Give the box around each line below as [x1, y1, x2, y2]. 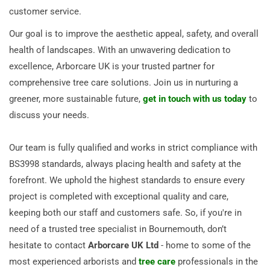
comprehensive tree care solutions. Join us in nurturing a [9, 77, 238, 88]
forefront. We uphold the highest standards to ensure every [9, 174, 245, 186]
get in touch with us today [143, 93, 246, 104]
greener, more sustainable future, [9, 93, 143, 104]
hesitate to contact [9, 239, 88, 251]
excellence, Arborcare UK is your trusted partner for [9, 60, 215, 72]
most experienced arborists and [9, 256, 139, 267]
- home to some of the [159, 239, 251, 251]
